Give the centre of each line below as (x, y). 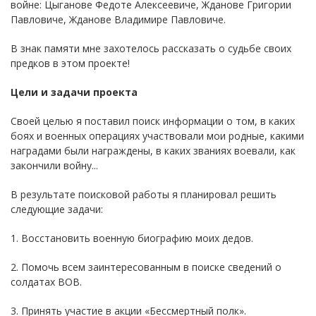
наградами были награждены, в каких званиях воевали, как (153, 150)
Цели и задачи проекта (74, 92)
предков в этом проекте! (70, 63)
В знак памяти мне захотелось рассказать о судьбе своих (151, 48)
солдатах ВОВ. (46, 281)
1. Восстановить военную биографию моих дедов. (132, 238)
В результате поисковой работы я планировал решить (144, 194)
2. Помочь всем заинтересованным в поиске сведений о (146, 267)
